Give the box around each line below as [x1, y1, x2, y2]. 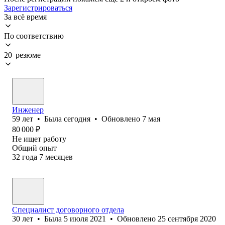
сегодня [64, 114, 90, 123]
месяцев [45, 152, 73, 161]
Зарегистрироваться [4, 3, 72, 12]
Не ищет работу [12, 134, 66, 143]
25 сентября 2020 [158, 214, 216, 223]
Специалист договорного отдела [12, 205, 124, 214]
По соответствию [4, 31, 64, 40]
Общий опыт [12, 143, 57, 152]
